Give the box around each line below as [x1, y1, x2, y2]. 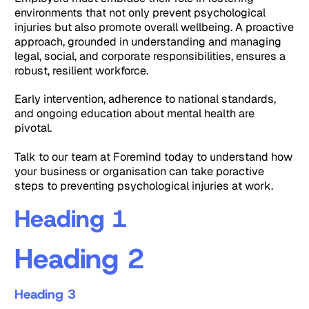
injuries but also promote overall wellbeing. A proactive [14, 19, 295, 34]
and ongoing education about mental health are [14, 106, 255, 121]
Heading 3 [14, 286, 77, 303]
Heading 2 [14, 239, 146, 277]
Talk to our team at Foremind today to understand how [14, 149, 293, 164]
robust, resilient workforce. [14, 63, 149, 78]
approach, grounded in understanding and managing [14, 34, 282, 49]
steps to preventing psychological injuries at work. [14, 178, 274, 193]
